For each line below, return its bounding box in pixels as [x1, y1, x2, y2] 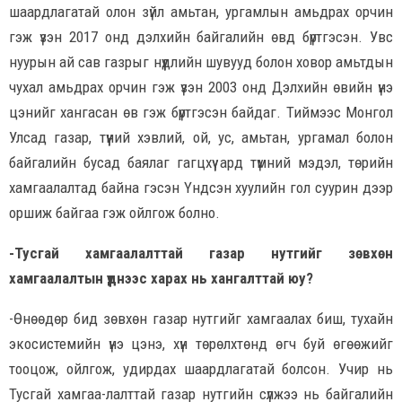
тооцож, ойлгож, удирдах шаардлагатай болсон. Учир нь [9, 359, 393, 378]
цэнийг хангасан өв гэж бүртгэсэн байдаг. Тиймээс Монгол [9, 102, 393, 121]
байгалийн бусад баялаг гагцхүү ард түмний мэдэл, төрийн [9, 153, 393, 171]
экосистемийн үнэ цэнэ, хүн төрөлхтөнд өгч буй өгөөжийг [9, 334, 393, 353]
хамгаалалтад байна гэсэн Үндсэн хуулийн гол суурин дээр [9, 178, 393, 197]
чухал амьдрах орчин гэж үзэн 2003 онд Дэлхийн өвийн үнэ [9, 77, 393, 96]
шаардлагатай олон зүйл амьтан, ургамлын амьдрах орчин [9, 2, 393, 21]
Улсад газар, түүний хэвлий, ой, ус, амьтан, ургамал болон [9, 127, 393, 146]
